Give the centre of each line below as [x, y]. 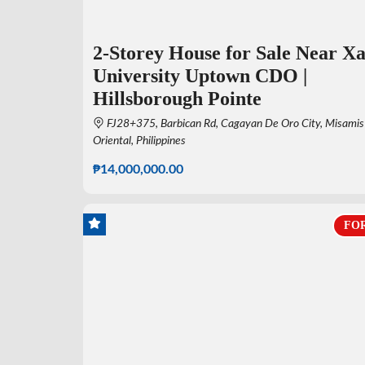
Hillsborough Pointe [177, 98]
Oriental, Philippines [139, 141]
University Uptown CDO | [200, 75]
